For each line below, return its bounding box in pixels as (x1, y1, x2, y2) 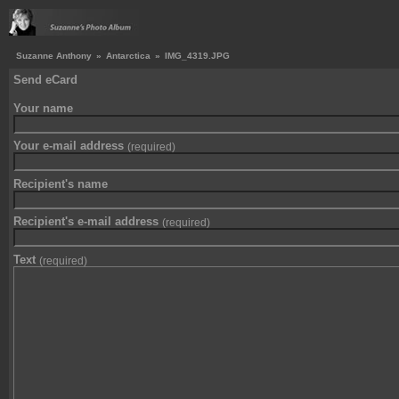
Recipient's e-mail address (13, 215, 162, 228)
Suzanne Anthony (16, 51, 92, 61)
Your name (13, 101, 73, 115)
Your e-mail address (13, 139, 127, 152)
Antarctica (106, 51, 151, 61)
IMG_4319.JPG (165, 51, 230, 61)
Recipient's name (13, 176, 108, 191)
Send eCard (13, 73, 77, 86)
